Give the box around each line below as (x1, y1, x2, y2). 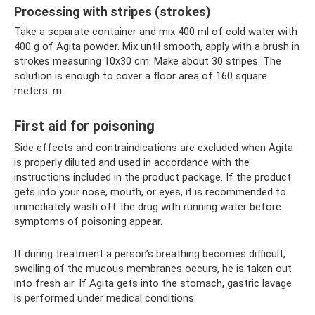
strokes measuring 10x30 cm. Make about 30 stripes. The (14, 54, 281, 67)
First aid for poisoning (14, 118, 155, 134)
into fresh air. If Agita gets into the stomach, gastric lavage (14, 276, 292, 290)
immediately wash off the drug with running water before (14, 200, 281, 213)
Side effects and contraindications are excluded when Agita (14, 141, 293, 154)
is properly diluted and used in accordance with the (14, 155, 250, 169)
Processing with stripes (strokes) (14, 4, 211, 19)
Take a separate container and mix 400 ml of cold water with (14, 25, 297, 38)
